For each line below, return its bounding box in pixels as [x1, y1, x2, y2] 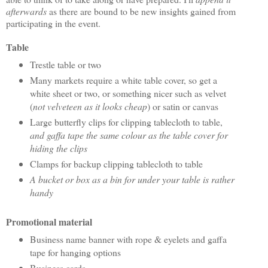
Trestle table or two [29, 57, 101, 71]
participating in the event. [6, 17, 100, 30]
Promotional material [6, 214, 92, 229]
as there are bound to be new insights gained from [47, 5, 236, 18]
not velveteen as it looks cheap [32, 99, 147, 112]
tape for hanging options [29, 245, 121, 258]
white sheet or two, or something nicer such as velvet [29, 86, 226, 99]
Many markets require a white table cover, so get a [29, 73, 217, 86]
